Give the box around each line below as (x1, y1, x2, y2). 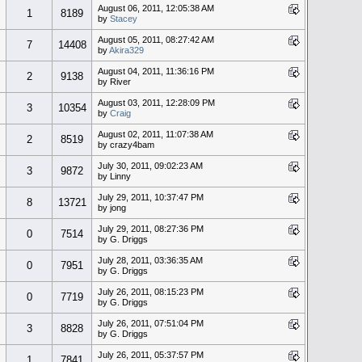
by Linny (97, 170, 131, 181)
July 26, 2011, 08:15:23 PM (97, 286, 204, 297)
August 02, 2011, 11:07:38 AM (97, 128, 213, 139)
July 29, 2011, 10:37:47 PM (97, 192, 204, 202)
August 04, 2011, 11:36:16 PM (97, 65, 214, 76)
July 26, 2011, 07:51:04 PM (97, 318, 204, 328)
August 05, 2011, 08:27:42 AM (97, 34, 214, 44)
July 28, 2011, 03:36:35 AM (97, 255, 203, 265)
